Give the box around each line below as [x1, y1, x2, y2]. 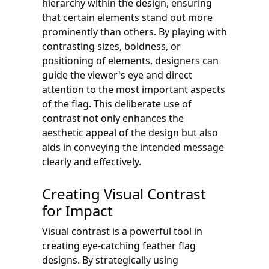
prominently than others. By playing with [42, 25, 227, 38]
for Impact [42, 200, 113, 220]
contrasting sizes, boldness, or [42, 39, 181, 53]
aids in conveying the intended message [42, 140, 224, 154]
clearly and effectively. [42, 154, 141, 168]
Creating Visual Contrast [42, 183, 206, 204]
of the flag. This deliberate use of [42, 97, 192, 110]
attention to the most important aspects [42, 82, 225, 96]
